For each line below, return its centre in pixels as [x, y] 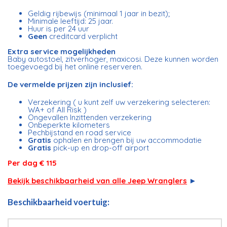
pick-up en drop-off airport [100, 147]
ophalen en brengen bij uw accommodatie [128, 140]
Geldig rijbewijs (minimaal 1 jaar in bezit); [99, 13]
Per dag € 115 [32, 163]
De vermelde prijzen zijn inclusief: [71, 84]
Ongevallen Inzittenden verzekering [90, 117]
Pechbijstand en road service [80, 132]
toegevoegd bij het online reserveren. [75, 66]
